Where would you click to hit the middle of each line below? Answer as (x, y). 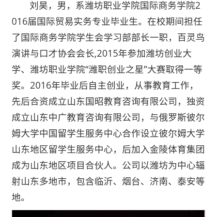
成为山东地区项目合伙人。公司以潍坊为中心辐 (108, 165)
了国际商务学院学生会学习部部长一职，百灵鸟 (108, 37)
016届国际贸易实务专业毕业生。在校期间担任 (107, 21)
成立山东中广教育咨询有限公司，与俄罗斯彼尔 (108, 117)
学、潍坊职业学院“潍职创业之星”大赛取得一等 (107, 69)
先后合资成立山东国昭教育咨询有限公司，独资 (108, 101)
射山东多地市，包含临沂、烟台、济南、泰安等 (108, 181)
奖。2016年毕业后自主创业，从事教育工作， (105, 85)
